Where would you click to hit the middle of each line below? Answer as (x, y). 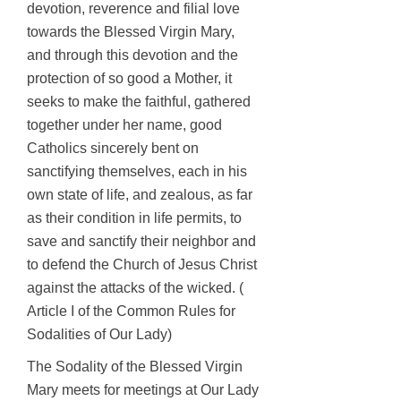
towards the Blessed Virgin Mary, (131, 32)
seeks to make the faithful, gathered (139, 102)
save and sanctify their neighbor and (141, 241)
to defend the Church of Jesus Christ (142, 264)
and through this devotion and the (132, 55)
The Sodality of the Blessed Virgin (135, 367)
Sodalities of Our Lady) (99, 334)
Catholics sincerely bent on (113, 148)
